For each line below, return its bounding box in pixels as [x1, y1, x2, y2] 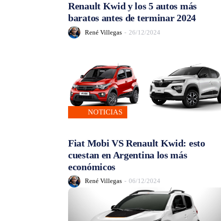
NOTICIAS [88, 108, 122, 116]
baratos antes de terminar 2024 [68, 12, 196, 24]
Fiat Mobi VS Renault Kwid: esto [68, 137, 205, 148]
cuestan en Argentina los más [68, 149, 187, 160]
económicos [68, 161, 115, 172]
